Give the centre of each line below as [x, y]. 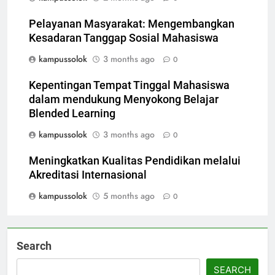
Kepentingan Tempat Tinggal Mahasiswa [129, 86]
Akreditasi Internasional [88, 175]
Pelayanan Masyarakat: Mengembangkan [132, 24]
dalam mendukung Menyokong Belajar [124, 100]
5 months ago [129, 196]
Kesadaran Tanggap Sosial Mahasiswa [124, 38]
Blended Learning [72, 114]
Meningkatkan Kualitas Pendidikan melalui [135, 161]
